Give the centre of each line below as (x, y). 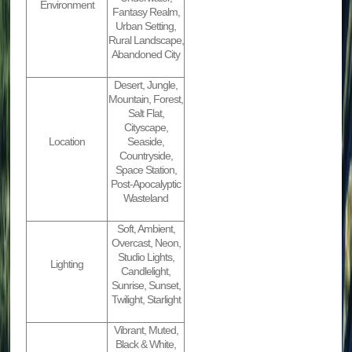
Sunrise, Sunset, (146, 286)
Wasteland (146, 198)
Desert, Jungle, (146, 85)
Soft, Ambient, (146, 229)
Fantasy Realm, (146, 12)
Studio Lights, (146, 257)
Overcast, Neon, (146, 243)
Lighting (67, 264)
